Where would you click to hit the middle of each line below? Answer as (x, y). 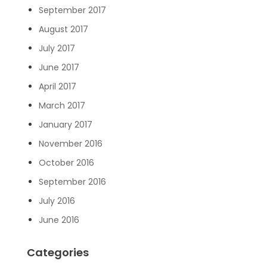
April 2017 (57, 86)
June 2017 (59, 67)
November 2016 (70, 143)
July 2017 (57, 48)
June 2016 (59, 220)
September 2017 (72, 10)
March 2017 (62, 105)
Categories (58, 252)
